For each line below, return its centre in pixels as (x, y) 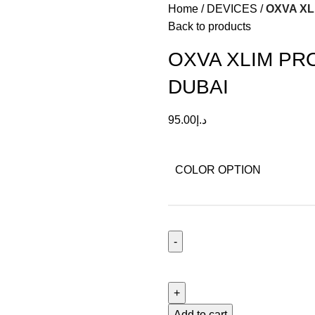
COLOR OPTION (218, 170)
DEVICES (232, 9)
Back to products (210, 26)
